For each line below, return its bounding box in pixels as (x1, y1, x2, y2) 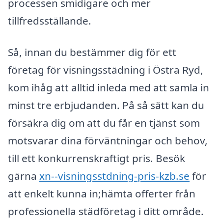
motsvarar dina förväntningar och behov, (8, 134, 208, 148)
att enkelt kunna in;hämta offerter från (8, 187, 195, 201)
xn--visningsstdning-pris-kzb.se (39, 169, 190, 183)
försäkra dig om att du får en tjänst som (8, 116, 200, 130)
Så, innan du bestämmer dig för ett (8, 45, 176, 59)
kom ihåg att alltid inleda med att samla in (8, 81, 209, 95)
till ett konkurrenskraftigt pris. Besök (8, 151, 185, 165)
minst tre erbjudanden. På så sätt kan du (8, 98, 204, 112)
